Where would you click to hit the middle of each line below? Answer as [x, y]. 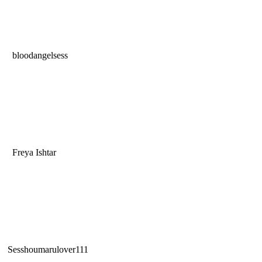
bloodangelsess [39, 56]
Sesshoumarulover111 [48, 250]
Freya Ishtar [33, 153]
